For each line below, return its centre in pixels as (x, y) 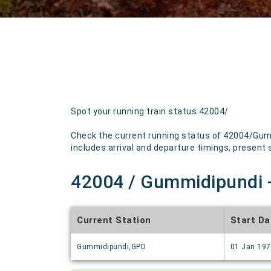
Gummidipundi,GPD (111, 247)
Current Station (114, 220)
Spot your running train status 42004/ (150, 111)
